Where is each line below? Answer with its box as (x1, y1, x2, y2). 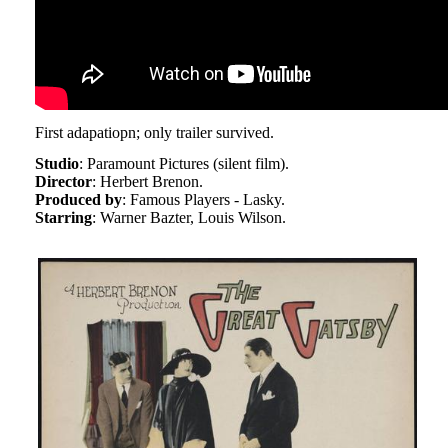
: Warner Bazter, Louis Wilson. (91, 209, 286, 227)
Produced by (34, 191, 122, 209)
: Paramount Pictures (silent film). (78, 155, 289, 173)
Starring (34, 209, 92, 227)
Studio (34, 155, 79, 173)
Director (34, 173, 92, 191)
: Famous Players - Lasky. (121, 191, 285, 209)
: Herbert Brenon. (91, 173, 203, 191)
